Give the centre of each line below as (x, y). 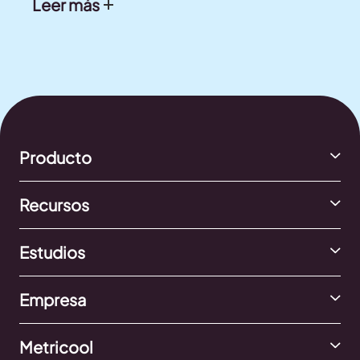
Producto (55, 157)
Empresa (53, 299)
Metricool (56, 346)
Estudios (52, 252)
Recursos (54, 204)
